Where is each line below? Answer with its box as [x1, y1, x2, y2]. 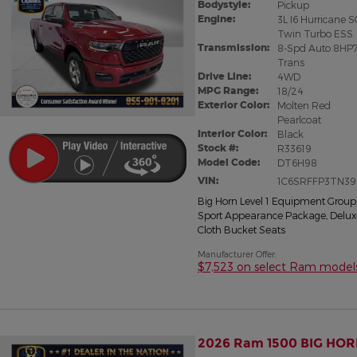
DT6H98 [277, 157, 317, 169]
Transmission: [198, 41, 269, 54]
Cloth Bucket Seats [198, 224, 285, 236]
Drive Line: [198, 70, 251, 83]
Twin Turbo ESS [277, 28, 353, 40]
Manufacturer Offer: [198, 249, 277, 260]
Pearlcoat [277, 114, 321, 126]
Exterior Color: [198, 99, 269, 112]
